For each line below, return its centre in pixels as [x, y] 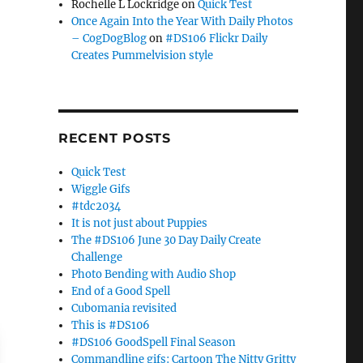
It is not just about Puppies [140, 223]
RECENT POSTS [114, 138]
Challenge [97, 257]
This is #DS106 [111, 325]
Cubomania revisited [124, 308]
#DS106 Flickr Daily [217, 38]
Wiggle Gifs [101, 189]
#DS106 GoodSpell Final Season [154, 342]
